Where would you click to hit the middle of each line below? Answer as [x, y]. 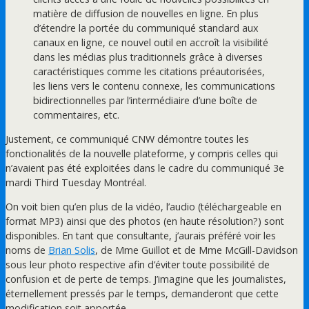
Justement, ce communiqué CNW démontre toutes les [127, 139]
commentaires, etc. [76, 114]
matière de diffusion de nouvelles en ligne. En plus [146, 13]
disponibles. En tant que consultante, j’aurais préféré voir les [141, 236]
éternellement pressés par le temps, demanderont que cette [142, 294]
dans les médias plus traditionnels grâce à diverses [148, 57]
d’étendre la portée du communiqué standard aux [146, 28]
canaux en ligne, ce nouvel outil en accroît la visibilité [151, 42]
